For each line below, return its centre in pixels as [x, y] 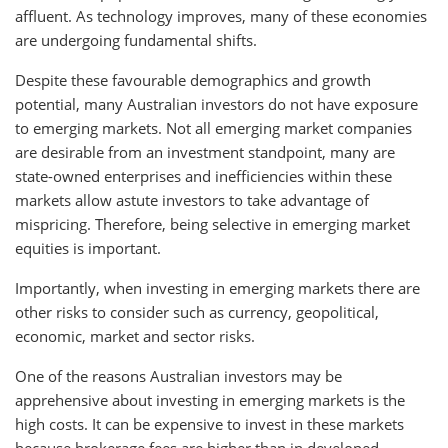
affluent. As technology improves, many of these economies [221, 15]
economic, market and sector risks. [135, 335]
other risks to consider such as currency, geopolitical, [197, 311]
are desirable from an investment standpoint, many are [205, 151]
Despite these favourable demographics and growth [193, 79]
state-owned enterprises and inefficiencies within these [203, 175]
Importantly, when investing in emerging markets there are [217, 287]
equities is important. [88, 247]
